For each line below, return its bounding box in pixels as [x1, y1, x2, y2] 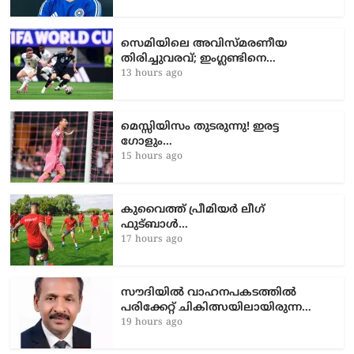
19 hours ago [121, 316, 183, 329]
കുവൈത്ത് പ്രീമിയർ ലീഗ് [121, 202, 265, 217]
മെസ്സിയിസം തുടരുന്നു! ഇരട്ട [121, 119, 280, 134]
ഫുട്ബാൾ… [121, 217, 189, 232]
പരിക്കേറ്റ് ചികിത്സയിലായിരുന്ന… [121, 300, 312, 314]
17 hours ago [121, 233, 183, 246]
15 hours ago [121, 150, 183, 163]
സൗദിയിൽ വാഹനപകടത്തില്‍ [121, 285, 297, 299]
